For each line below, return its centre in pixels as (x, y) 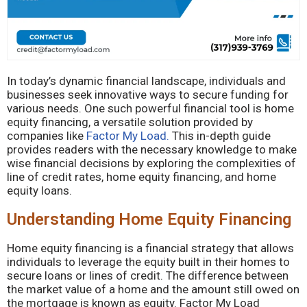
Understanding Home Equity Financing (149, 219)
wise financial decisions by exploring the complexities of (151, 163)
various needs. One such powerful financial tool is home (150, 108)
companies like (47, 136)
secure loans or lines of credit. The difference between (148, 275)
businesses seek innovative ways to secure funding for (148, 95)
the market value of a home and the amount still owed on (153, 289)
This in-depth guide (220, 136)
